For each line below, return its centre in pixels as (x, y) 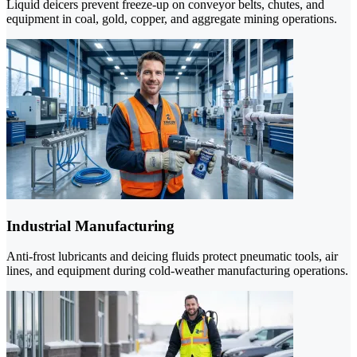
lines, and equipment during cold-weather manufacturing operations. (177, 271)
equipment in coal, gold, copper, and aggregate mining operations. (172, 18)
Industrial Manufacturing (90, 226)
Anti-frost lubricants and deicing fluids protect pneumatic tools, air (172, 257)
